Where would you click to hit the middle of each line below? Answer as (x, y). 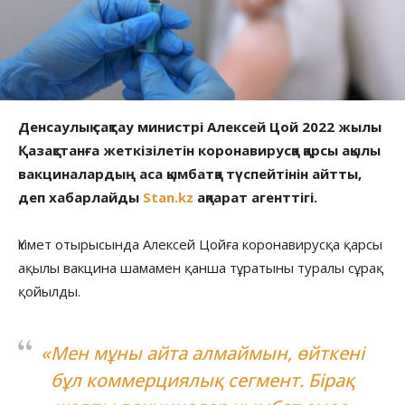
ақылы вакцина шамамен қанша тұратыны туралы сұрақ (201, 267)
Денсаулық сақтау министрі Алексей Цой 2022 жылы (200, 126)
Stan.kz (168, 197)
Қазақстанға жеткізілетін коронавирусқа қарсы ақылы (199, 150)
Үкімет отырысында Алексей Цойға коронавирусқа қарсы (200, 244)
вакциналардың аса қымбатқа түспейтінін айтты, (190, 173)
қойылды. (51, 291)
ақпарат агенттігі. (257, 197)
